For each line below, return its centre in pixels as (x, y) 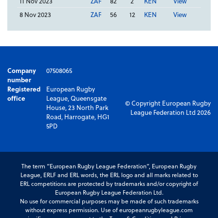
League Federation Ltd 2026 (171, 112)
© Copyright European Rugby (168, 103)
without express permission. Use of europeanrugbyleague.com (109, 209)
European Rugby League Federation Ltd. (109, 192)
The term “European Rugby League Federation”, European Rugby (109, 166)
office (16, 98)
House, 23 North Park (77, 107)
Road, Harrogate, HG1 (77, 116)
